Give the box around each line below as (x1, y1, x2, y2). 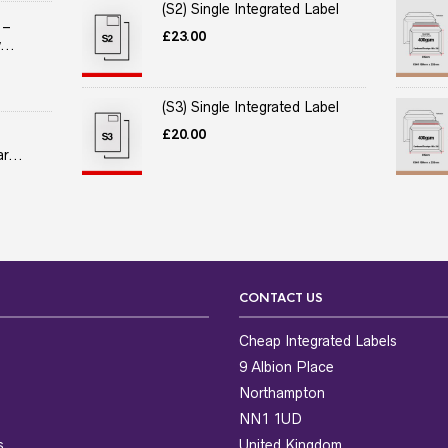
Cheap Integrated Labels (239, 332, 397, 349)
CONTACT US (239, 289, 323, 306)
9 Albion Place (239, 358, 334, 375)
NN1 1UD (239, 410, 302, 427)
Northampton (239, 384, 325, 401)
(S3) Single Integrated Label (162, 98, 340, 115)
